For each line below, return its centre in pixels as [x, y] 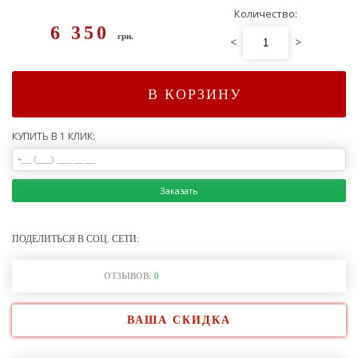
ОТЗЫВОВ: [129, 276]
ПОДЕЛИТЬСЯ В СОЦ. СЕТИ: [76, 239]
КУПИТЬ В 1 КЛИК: [54, 136]
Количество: [266, 14]
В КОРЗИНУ [195, 94]
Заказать [179, 191]
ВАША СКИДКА [179, 320]
